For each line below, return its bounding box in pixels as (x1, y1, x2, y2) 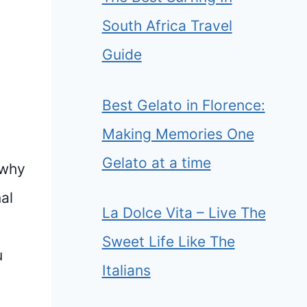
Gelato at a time (101, 153, 211, 171)
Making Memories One (101, 125, 254, 143)
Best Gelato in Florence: (101, 96, 265, 114)
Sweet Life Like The (101, 233, 235, 251)
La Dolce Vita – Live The (101, 204, 266, 222)
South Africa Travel (101, 17, 232, 35)
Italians (101, 262, 151, 280)
